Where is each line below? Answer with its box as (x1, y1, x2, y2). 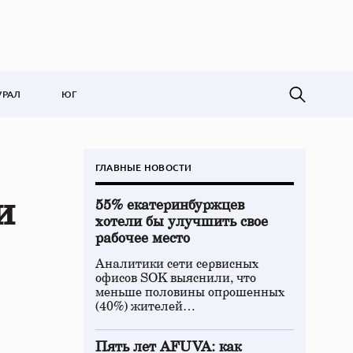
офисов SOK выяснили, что (95, 272, 256, 284)
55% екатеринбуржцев (95, 199, 244, 213)
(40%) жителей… (95, 300, 195, 313)
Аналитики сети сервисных (95, 258, 259, 270)
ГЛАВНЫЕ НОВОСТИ (95, 161, 192, 174)
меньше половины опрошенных (95, 286, 285, 299)
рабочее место (95, 232, 190, 246)
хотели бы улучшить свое (95, 215, 268, 229)
